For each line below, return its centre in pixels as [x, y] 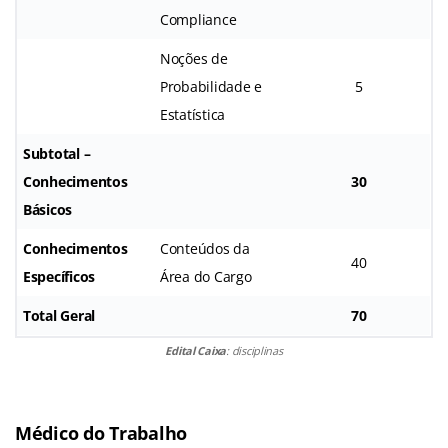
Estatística [193, 114]
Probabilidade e [211, 86]
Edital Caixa [196, 350]
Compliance [198, 19]
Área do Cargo [206, 276]
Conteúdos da [205, 248]
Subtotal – [57, 153]
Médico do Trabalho [101, 432]
